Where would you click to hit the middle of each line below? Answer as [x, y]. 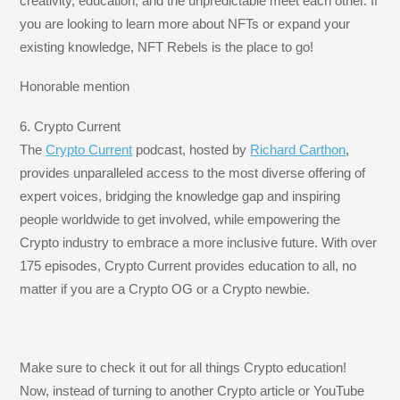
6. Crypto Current [71, 126]
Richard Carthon [298, 149]
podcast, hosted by [192, 149]
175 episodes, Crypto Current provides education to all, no [188, 265]
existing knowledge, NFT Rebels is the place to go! [167, 47]
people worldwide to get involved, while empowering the [180, 219]
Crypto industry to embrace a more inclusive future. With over [199, 242]
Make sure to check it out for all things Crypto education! [183, 368]
